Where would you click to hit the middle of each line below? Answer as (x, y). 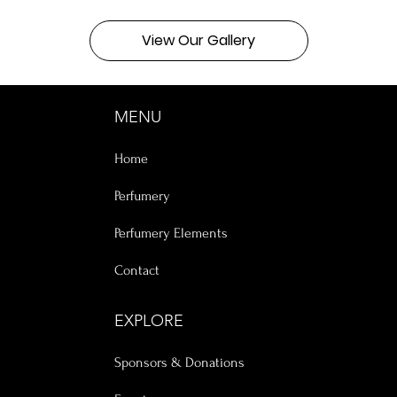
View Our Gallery (198, 40)
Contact (136, 270)
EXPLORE (148, 321)
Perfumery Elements (171, 233)
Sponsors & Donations (179, 362)
